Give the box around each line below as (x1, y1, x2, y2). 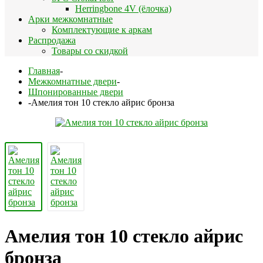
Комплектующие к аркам (52, 25, 152, 35)
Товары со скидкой (52, 46, 128, 56)
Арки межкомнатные (28, 14, 113, 24)
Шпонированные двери (28, 87, 123, 97)
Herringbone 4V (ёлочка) (75, 4, 171, 14)
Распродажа (28, 35, 76, 45)
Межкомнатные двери (28, 76, 117, 86)
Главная (28, 66, 60, 76)
